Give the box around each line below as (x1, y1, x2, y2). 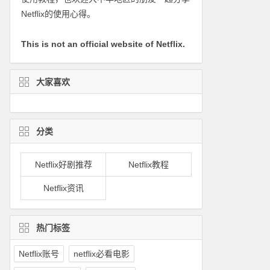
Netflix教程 (128, 159, 169, 169)
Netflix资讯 (43, 183, 84, 193)
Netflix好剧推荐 (34, 159, 92, 169)
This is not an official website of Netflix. (20, 39, 185, 49)
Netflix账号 (18, 248, 59, 259)
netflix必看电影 (73, 248, 130, 259)
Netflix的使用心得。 (20, 8, 95, 19)
